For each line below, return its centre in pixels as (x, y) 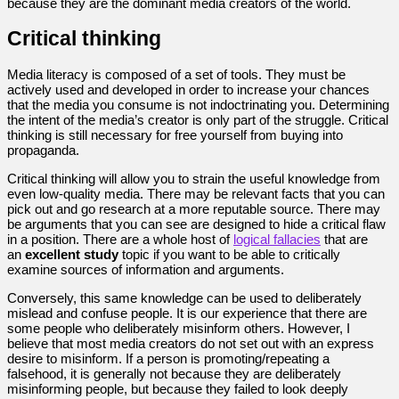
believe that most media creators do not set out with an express (191, 344)
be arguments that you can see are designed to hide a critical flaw (196, 224)
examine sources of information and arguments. (146, 270)
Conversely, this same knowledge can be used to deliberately (184, 298)
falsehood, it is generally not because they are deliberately (174, 374)
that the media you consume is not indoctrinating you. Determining (198, 105)
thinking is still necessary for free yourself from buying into (175, 135)
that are (344, 240)
